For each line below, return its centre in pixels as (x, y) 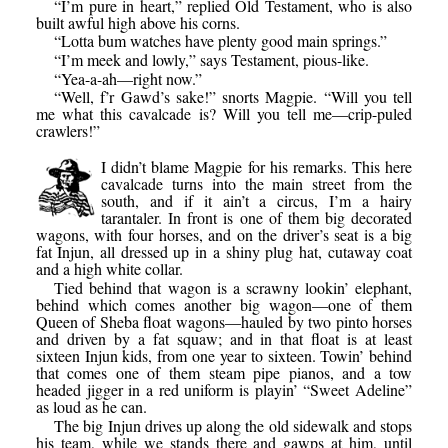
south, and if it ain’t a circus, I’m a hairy (256, 201)
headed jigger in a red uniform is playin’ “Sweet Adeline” (224, 389)
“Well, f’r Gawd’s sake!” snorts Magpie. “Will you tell (233, 97)
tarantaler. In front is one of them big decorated (256, 218)
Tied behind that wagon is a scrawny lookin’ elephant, (233, 287)
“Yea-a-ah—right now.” (128, 78)
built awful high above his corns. (137, 22)
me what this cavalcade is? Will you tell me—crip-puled (224, 114)
